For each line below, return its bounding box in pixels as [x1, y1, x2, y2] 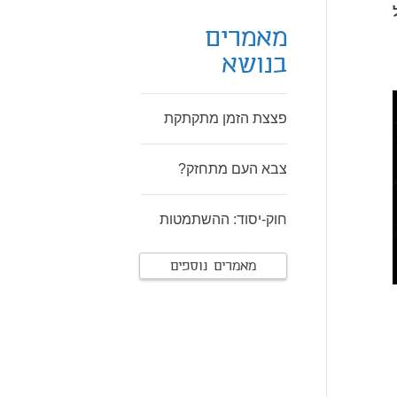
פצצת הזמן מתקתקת [164, 111, 287, 126]
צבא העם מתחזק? [178, 161, 287, 176]
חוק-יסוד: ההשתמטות [160, 212, 287, 227]
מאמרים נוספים [170, 258, 256, 276]
